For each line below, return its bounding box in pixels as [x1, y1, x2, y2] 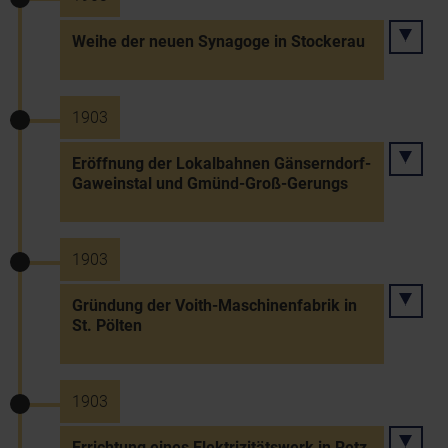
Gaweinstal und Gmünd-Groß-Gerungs [72, 174, 348, 193]
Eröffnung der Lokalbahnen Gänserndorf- [72, 154, 371, 173]
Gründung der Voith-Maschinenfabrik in [72, 296, 357, 315]
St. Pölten [72, 316, 142, 335]
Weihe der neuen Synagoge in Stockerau [72, 32, 365, 51]
